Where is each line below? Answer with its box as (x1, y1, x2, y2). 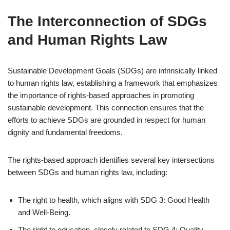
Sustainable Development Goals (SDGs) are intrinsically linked (8, 66, 217, 75)
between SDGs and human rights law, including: (8, 168, 167, 177)
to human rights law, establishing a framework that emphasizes (8, 79, 218, 87)
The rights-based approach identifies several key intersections (8, 156, 215, 164)
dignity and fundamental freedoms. (8, 128, 123, 137)
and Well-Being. (18, 208, 70, 217)
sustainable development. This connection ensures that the (8, 103, 204, 112)
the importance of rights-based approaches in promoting (8, 91, 194, 100)
